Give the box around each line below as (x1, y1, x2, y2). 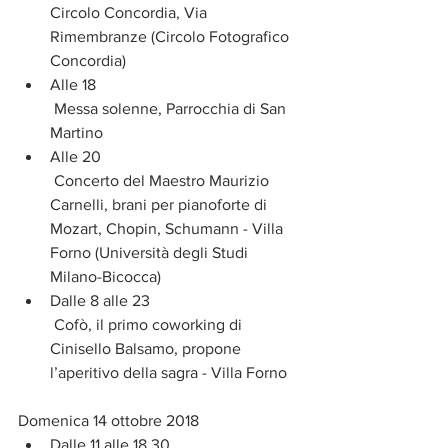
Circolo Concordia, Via (50, 3, 211, 21)
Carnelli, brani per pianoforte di (50, 195, 271, 213)
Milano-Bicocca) (50, 267, 169, 285)
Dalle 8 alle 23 (50, 291, 154, 309)
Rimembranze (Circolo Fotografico (50, 27, 293, 45)
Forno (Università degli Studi (50, 243, 252, 261)
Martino (50, 123, 111, 141)
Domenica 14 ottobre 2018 (18, 411, 203, 429)
